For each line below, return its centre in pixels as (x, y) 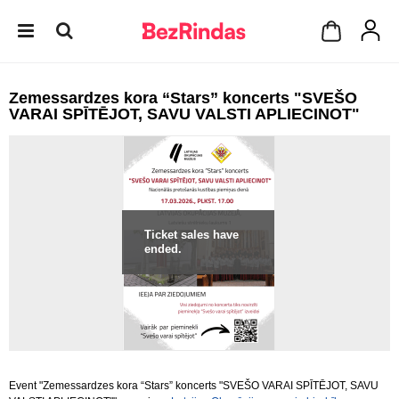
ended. (163, 249)
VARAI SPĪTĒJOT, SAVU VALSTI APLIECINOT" (184, 114)
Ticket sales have (191, 235)
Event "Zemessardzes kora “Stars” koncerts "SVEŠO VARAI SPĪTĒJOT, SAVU (194, 386)
